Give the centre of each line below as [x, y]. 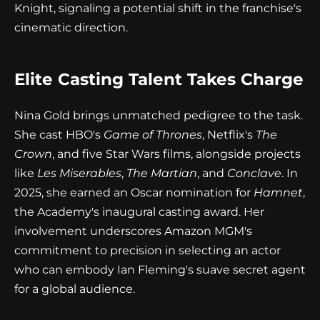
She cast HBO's [59, 135]
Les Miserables [79, 173]
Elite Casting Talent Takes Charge [159, 79]
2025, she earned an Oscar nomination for [134, 192]
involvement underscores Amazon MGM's [133, 231]
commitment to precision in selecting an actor [147, 250]
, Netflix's [229, 135]
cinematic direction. [71, 27]
